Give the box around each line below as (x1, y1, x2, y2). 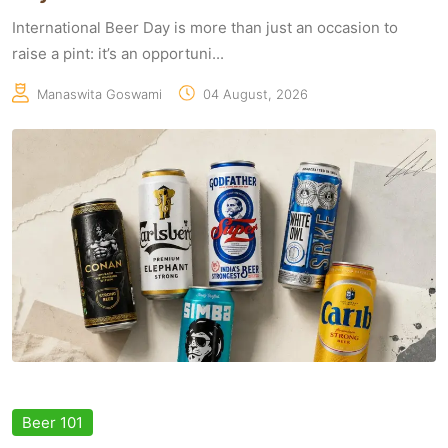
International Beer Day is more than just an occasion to (12, 18, 398, 38)
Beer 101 (22, 413, 83, 433)
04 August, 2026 (203, 86, 308, 103)
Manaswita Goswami (37, 86, 162, 103)
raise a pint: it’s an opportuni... (12, 44, 224, 64)
